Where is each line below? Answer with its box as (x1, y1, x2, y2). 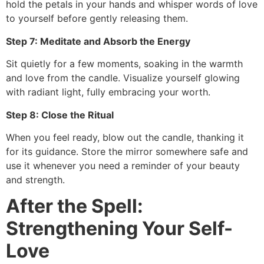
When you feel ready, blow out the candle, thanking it (6, 131, 244, 143)
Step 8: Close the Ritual (6, 108, 114, 121)
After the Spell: (6, 194, 143, 218)
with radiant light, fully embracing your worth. (6, 86, 210, 98)
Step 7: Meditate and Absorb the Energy (6, 35, 190, 47)
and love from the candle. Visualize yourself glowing (6, 72, 240, 84)
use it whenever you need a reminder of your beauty (6, 159, 240, 171)
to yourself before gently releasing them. (6, 12, 188, 25)
